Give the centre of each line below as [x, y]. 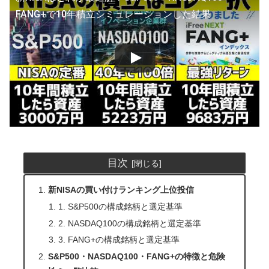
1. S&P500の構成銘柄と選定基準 [120, 206]
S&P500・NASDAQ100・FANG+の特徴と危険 [136, 257]
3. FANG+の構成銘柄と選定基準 [119, 240]
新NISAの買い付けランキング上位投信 [121, 189]
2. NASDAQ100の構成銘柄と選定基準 [129, 223]
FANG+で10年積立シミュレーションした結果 [113, 14]
